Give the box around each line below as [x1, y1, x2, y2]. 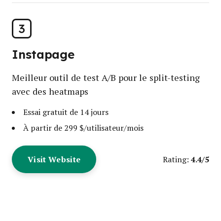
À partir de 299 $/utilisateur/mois [23, 122, 144, 133]
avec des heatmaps [12, 85, 88, 97]
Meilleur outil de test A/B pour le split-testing [12, 72, 200, 83]
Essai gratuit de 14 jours [23, 107, 109, 117]
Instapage [12, 48, 75, 61]
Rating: [163, 154, 189, 164]
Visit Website [28, 153, 81, 165]
